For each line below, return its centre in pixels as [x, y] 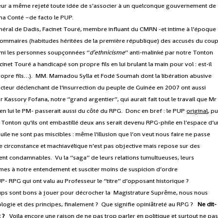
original [197, 111]
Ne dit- [207, 204]
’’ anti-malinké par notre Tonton [169, 53]
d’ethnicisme [108, 53]
